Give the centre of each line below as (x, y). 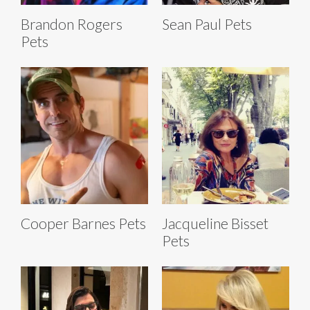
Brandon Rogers (72, 24)
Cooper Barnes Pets (83, 224)
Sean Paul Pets (207, 24)
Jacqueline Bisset (215, 224)
